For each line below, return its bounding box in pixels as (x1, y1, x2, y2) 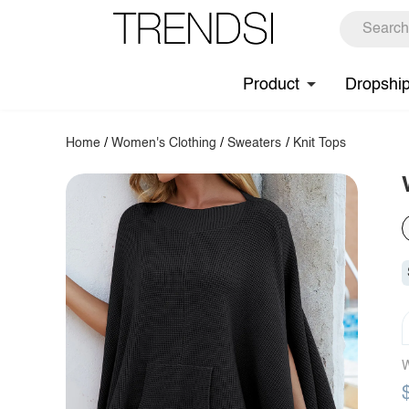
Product (243, 76, 299, 93)
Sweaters (227, 137, 282, 150)
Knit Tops (292, 137, 346, 150)
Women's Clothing (111, 137, 217, 150)
